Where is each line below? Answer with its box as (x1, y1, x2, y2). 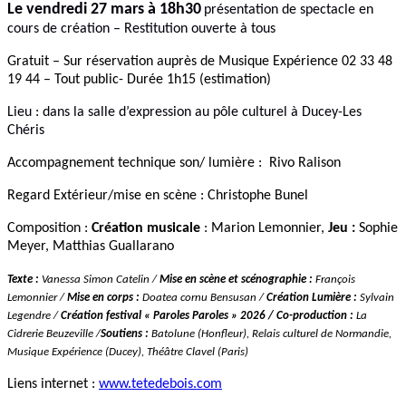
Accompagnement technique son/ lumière (7, 156, 258, 171)
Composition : (7, 221, 92, 237)
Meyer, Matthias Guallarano (7, 239, 174, 255)
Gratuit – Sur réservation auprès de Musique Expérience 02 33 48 (7, 54, 392, 70)
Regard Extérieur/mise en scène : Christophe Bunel (7, 188, 308, 204)
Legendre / (7, 310, 61, 323)
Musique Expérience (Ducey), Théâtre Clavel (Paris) (7, 346, 248, 359)
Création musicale (92, 221, 204, 237)
